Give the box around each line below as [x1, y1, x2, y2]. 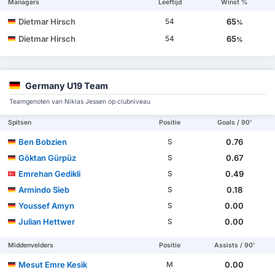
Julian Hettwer [18, 217, 76, 227]
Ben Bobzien [18, 137, 68, 147]
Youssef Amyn [18, 201, 75, 211]
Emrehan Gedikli [18, 169, 81, 179]
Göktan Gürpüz [18, 153, 77, 163]
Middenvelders [8, 241, 54, 250]
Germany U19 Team [25, 80, 108, 91]
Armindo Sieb [18, 185, 70, 195]
